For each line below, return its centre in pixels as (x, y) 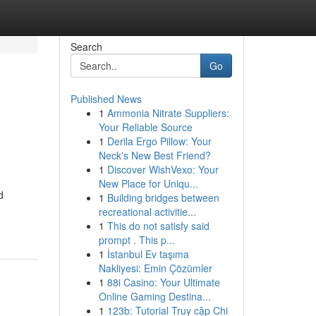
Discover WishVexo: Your (163, 169)
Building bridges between (163, 197)
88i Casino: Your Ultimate (163, 282)
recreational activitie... (147, 212)
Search (86, 47)
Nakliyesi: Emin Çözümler (155, 268)
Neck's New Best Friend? (154, 155)
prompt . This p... (136, 240)
